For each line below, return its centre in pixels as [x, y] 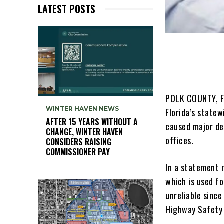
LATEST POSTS [67, 9]
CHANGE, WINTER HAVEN [84, 132]
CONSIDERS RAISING [79, 142]
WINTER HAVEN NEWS [82, 109]
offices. [180, 141]
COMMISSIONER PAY [78, 152]
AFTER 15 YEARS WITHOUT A [92, 122]
